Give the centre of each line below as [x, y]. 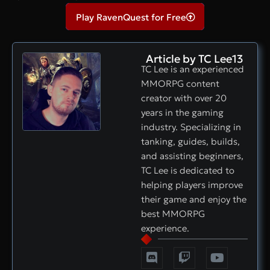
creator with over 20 [184, 98]
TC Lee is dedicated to [188, 170]
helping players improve [192, 184]
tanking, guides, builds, [190, 141]
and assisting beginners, [192, 155]
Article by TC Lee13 [194, 58]
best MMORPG [173, 213]
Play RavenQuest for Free [131, 17]
